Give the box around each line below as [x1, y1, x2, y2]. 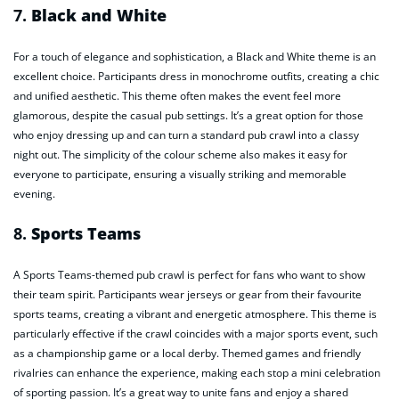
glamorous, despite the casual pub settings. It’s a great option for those [13, 108, 363, 124]
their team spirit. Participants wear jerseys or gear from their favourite [13, 287, 362, 302]
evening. [13, 186, 55, 202]
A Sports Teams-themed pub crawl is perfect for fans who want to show [13, 267, 365, 282]
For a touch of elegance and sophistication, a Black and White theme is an [13, 49, 376, 65]
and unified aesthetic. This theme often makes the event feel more [13, 88, 341, 104]
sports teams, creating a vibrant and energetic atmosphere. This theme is [13, 306, 377, 322]
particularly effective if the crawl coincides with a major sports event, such [13, 326, 378, 341]
